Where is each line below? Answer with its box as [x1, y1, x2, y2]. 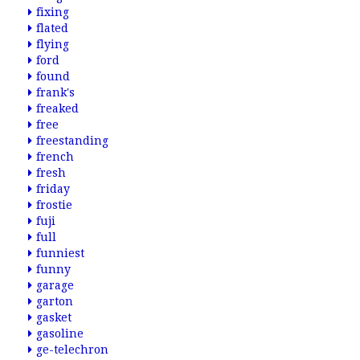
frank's [36, 86, 75, 99]
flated [36, 22, 68, 35]
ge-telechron [36, 343, 108, 356]
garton [36, 295, 73, 308]
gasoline [36, 327, 84, 340]
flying [36, 38, 69, 51]
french [36, 150, 74, 163]
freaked [36, 102, 79, 115]
